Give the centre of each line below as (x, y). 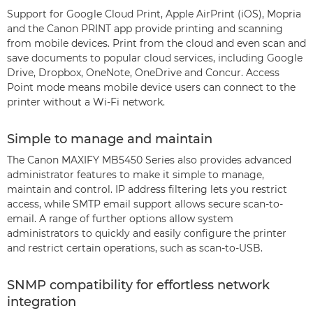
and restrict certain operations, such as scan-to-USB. (135, 248)
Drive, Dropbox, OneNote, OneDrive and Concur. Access (143, 73)
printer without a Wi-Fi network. (86, 102)
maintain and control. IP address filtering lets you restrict (147, 189)
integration (42, 302)
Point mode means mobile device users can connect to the (151, 87)
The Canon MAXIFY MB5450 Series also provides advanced (149, 160)
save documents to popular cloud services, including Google (155, 58)
